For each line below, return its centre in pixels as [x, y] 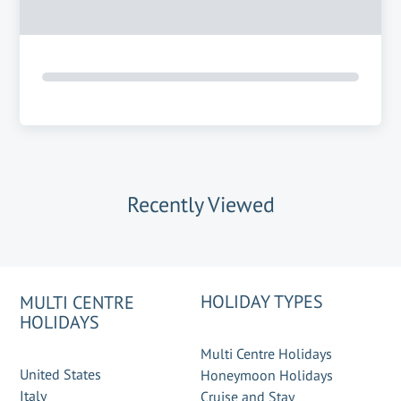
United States [61, 374]
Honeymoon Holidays [267, 375]
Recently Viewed [200, 205]
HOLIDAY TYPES [262, 302]
